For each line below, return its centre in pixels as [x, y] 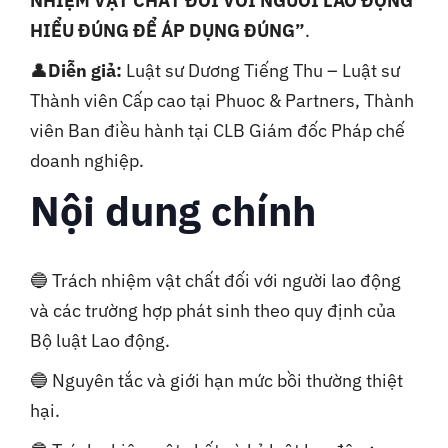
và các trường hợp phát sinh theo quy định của [213, 311]
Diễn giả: [85, 71]
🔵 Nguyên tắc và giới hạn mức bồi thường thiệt [216, 381]
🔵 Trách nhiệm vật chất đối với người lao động [215, 281]
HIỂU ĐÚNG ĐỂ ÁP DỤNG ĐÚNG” [167, 31]
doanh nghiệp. [87, 161]
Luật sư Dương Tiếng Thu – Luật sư [261, 71]
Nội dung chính [173, 211]
